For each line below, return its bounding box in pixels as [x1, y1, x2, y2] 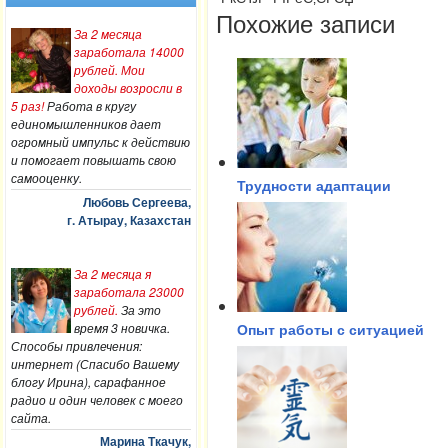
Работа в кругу [43, 97, 136, 114]
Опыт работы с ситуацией [236, 323, 424, 338]
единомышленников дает [10, 115, 161, 132]
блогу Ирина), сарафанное [10, 372, 166, 390]
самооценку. [10, 169, 82, 186]
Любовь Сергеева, [82, 192, 191, 211]
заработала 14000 [74, 43, 185, 60]
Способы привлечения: [10, 336, 142, 354]
